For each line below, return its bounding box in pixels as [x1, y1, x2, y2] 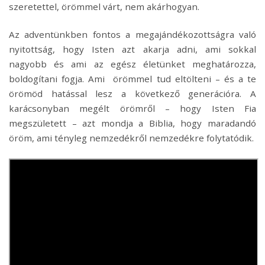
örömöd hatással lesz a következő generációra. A [9, 87, 256, 99]
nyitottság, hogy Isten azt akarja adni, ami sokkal [9, 43, 256, 55]
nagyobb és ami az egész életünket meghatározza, [9, 57, 256, 70]
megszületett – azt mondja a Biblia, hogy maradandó [9, 117, 256, 129]
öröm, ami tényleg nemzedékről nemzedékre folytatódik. [9, 131, 254, 144]
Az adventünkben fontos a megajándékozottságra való [9, 28, 256, 40]
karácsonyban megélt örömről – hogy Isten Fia [9, 102, 256, 114]
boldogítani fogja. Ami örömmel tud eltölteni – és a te [9, 72, 256, 85]
